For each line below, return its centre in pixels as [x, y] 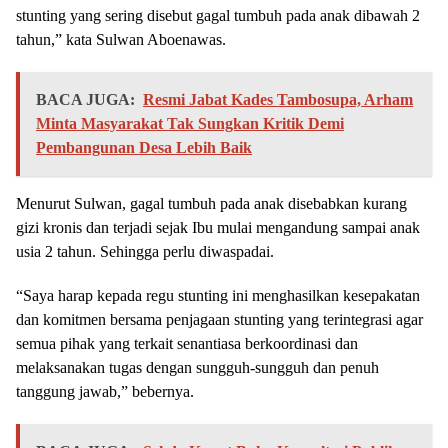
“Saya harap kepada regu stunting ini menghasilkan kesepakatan [218, 295]
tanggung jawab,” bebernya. [105, 391]
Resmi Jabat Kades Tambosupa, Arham [278, 99]
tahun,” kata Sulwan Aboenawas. [121, 39]
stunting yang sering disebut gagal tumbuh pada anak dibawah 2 [218, 15]
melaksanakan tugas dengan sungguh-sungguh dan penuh [197, 367]
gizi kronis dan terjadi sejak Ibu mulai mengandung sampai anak [218, 227]
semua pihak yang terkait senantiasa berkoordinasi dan [187, 343]
